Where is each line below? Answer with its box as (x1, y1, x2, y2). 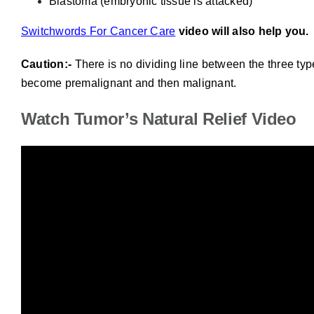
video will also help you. (175, 25, 309, 38)
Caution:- (20, 58, 72, 71)
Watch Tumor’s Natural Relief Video (20, 109, 296, 129)
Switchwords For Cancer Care (20, 25, 176, 38)
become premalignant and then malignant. (20, 77, 237, 90)
